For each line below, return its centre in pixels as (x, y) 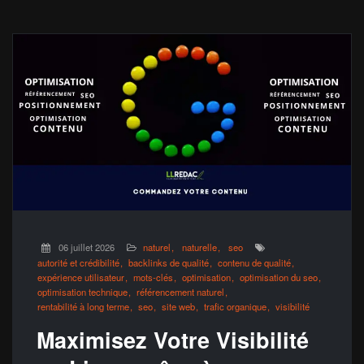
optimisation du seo (279, 277)
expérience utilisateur (81, 277)
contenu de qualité (254, 263)
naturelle (199, 247)
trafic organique (235, 307)
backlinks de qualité (169, 263)
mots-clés (153, 277)
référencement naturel (180, 292)
